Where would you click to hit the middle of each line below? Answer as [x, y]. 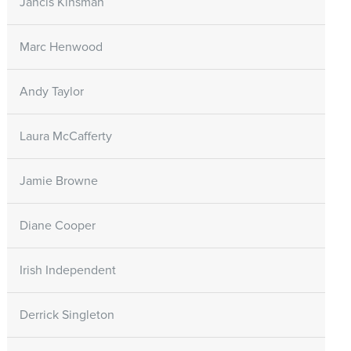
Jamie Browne [58, 181]
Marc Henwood [61, 47]
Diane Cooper [57, 226]
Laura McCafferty [65, 137]
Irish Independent [67, 271]
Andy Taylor [51, 92]
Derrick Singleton [67, 315]
